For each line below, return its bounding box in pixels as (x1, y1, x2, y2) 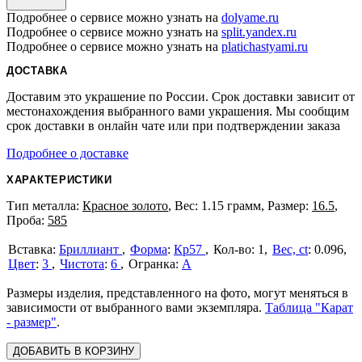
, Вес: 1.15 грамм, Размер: (168, 199, 312, 213)
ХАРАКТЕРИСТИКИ (6, 174, 112, 186)
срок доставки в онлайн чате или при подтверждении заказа (6, 119, 340, 133)
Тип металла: (6, 199, 82, 213)
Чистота (60, 257, 104, 271)
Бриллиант (59, 242, 122, 256)
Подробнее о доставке (6, 146, 128, 160)
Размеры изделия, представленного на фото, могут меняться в (6, 286, 348, 300)
